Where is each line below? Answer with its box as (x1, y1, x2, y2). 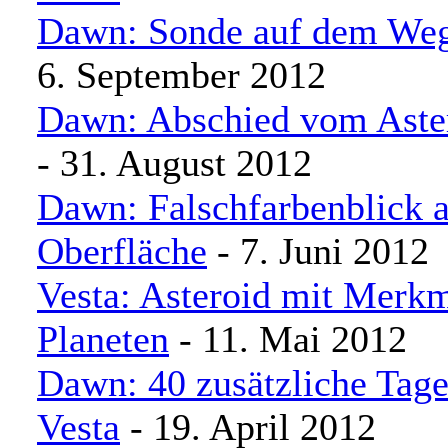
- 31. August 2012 (37, 142, 312, 184)
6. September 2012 (37, 54, 326, 96)
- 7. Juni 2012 (207, 230, 429, 272)
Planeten (37, 318, 169, 360)
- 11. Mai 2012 (169, 318, 407, 360)
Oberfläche (37, 230, 207, 272)
